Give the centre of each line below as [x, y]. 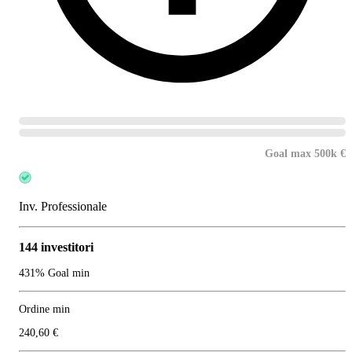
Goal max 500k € [305, 154]
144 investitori [56, 247]
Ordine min [44, 310]
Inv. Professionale [63, 207]
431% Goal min [54, 273]
